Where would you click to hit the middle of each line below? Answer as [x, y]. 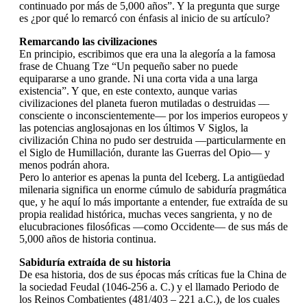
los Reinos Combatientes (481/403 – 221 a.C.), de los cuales [149, 299]
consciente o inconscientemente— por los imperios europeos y [153, 115]
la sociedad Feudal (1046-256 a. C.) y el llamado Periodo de [149, 286]
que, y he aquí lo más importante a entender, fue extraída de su [153, 201]
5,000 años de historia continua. [88, 238]
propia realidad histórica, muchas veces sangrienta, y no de [146, 214]
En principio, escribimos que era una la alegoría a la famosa [147, 53]
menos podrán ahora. [64, 164]
